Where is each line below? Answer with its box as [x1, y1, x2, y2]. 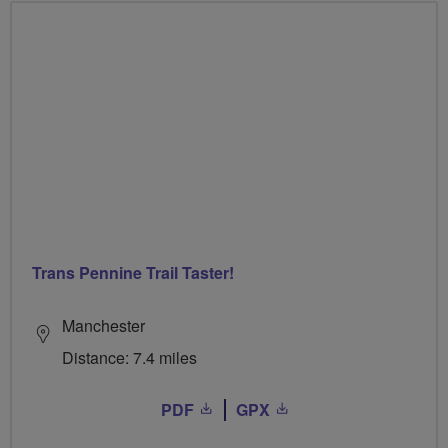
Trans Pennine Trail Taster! [32, 260, 234, 284]
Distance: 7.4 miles [62, 345, 197, 369]
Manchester [62, 313, 145, 337]
